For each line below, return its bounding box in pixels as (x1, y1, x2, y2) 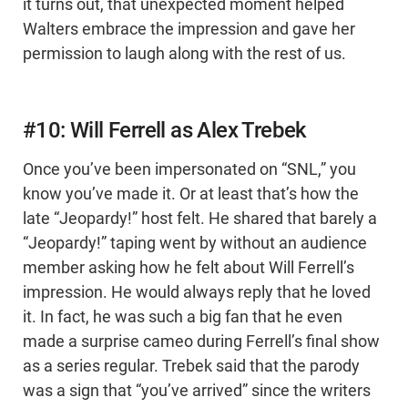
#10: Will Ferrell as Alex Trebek (23, 117, 307, 144)
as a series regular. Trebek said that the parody (23, 357, 360, 376)
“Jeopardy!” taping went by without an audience (23, 234, 367, 253)
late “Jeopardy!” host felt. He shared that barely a (23, 209, 377, 229)
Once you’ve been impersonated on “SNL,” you (23, 160, 356, 179)
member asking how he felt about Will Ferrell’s (23, 259, 354, 278)
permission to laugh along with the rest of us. (23, 45, 346, 64)
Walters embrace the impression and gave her (23, 20, 355, 39)
